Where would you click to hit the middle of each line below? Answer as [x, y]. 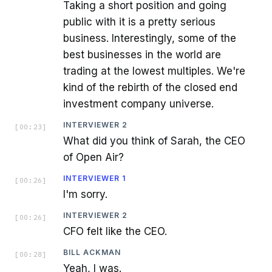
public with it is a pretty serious [139, 22]
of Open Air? [93, 158]
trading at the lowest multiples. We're [154, 71]
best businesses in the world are [142, 55]
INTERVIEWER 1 [94, 178]
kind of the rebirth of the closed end [150, 88]
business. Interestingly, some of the [150, 39]
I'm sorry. [85, 195]
